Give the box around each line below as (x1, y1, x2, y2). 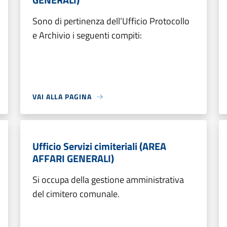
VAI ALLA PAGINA (32, 91, 92, 102)
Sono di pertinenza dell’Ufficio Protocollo (32, 14, 190, 28)
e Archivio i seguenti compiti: (32, 28, 142, 42)
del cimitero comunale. (32, 187, 120, 201)
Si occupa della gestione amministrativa (32, 173, 184, 186)
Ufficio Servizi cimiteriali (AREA (32, 138, 166, 154)
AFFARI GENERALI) (32, 150, 114, 166)
